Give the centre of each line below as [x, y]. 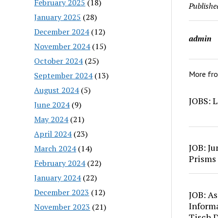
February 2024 [60, 163]
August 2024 [57, 90]
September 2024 [64, 75]
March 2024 [55, 148]
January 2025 [58, 17]
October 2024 [59, 61]
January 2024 [58, 177]
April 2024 [53, 134]
